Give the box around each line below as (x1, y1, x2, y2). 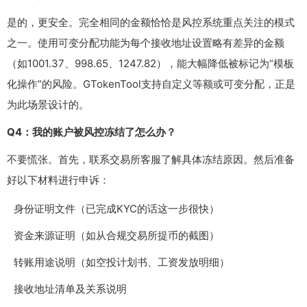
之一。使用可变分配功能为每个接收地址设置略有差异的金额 (7, 36, 284, 50)
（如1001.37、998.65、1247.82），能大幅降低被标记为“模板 (7, 57, 294, 71)
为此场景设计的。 (7, 98, 89, 112)
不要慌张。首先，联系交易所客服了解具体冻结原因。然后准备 (7, 153, 295, 167)
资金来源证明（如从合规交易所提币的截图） (14, 229, 219, 243)
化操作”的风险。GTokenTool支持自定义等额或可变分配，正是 (7, 77, 295, 91)
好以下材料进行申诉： (7, 173, 110, 187)
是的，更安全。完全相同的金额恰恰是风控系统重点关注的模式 (7, 16, 295, 29)
